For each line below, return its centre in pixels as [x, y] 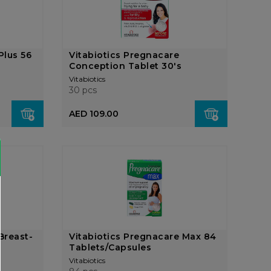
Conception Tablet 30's [126, 66]
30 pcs [83, 90]
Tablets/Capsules [110, 247]
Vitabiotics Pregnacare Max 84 [143, 237]
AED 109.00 [94, 114]
